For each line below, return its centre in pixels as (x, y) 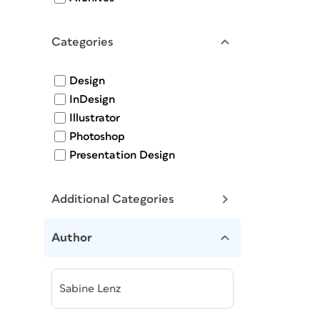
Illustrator (95, 118)
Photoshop (97, 136)
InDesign (92, 99)
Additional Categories (113, 199)
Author (72, 238)
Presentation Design (122, 155)
